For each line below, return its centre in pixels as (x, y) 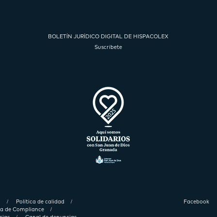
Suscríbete (108, 47)
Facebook (197, 201)
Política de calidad (40, 201)
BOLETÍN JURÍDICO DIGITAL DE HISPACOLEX (108, 36)
